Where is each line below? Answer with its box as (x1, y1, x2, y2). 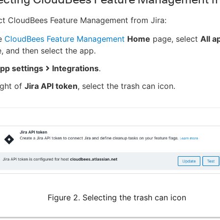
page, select (150, 33, 200, 44)
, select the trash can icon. (78, 81, 175, 91)
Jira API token (25, 81, 78, 91)
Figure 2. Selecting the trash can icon (48, 192, 186, 202)
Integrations (52, 63, 99, 73)
